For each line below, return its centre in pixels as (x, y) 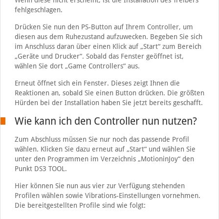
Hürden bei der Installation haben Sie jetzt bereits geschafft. (109, 103)
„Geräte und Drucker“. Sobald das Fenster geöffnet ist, (99, 56)
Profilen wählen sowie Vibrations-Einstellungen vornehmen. (107, 196)
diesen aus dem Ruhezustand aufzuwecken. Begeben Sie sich (108, 37)
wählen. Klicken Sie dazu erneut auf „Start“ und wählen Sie (105, 149)
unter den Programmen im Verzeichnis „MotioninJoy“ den (104, 159)
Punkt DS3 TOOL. (41, 169)
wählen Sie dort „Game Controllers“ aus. (77, 66)
